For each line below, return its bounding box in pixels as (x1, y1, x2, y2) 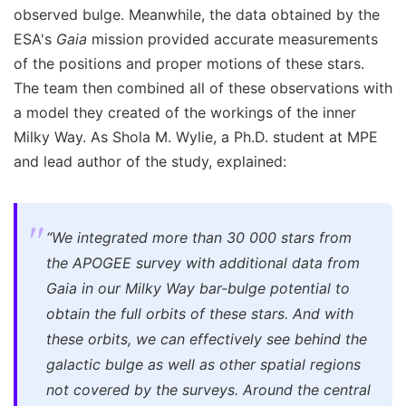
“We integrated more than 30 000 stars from (46, 227, 352, 246)
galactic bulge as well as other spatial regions (46, 354, 361, 373)
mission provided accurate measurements (87, 29, 378, 48)
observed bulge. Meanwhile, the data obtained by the (14, 5, 380, 24)
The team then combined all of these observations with (14, 78, 392, 97)
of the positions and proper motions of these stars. (14, 53, 364, 72)
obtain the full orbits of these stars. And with (46, 304, 353, 323)
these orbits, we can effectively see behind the (46, 329, 367, 348)
